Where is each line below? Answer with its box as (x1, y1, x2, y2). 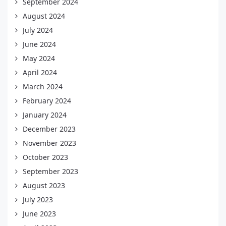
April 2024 (23, 68, 57, 78)
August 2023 (23, 181, 65, 191)
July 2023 (23, 195, 53, 205)
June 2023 (23, 209, 56, 219)
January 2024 (23, 110, 67, 120)
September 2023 (23, 166, 78, 177)
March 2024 (23, 82, 63, 92)
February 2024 (23, 96, 71, 106)
